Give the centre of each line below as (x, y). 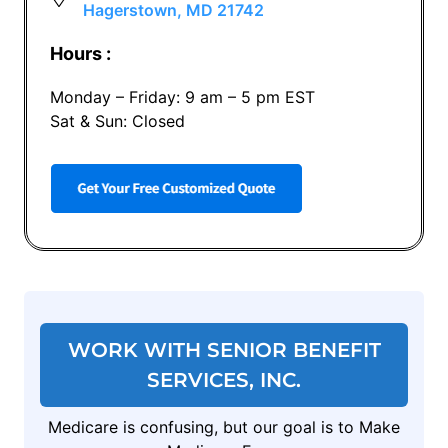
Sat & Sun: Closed (118, 120)
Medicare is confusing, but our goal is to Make (224, 426)
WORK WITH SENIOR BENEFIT (224, 349)
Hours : (81, 53)
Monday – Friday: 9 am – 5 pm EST (183, 96)
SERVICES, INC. (224, 379)
